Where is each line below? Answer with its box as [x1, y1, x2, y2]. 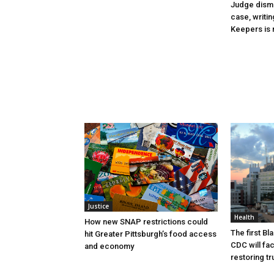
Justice [88, 201, 109, 210]
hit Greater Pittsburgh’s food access [84, 229, 217, 239]
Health [234, 212, 254, 221]
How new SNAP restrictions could [84, 217, 208, 226]
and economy [84, 241, 134, 251]
